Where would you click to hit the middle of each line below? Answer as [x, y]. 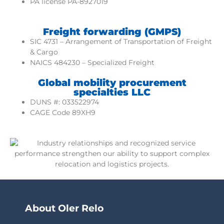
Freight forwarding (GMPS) [112, 31]
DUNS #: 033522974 [64, 102]
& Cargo [44, 52]
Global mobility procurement [112, 82]
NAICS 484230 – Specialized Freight [92, 62]
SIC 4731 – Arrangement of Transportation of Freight [121, 41]
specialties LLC [112, 92]
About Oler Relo [64, 208]
